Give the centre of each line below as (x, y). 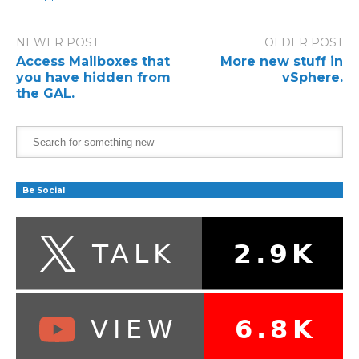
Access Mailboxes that (93, 62)
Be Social (44, 191)
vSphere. (313, 78)
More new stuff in (282, 62)
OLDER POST (304, 43)
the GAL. (45, 94)
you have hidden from (93, 78)
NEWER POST (57, 43)
